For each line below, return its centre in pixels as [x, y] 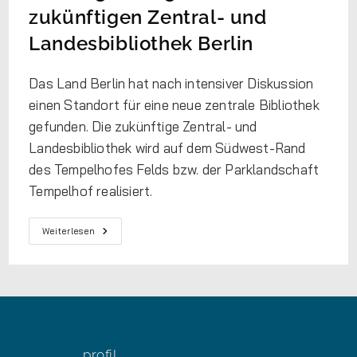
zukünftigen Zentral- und [148, 17]
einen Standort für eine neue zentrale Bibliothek [174, 105]
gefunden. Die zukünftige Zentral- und [143, 126]
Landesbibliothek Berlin [141, 43]
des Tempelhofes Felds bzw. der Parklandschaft [174, 169]
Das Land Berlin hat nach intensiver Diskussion [171, 83]
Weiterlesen [69, 231]
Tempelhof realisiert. [91, 191]
